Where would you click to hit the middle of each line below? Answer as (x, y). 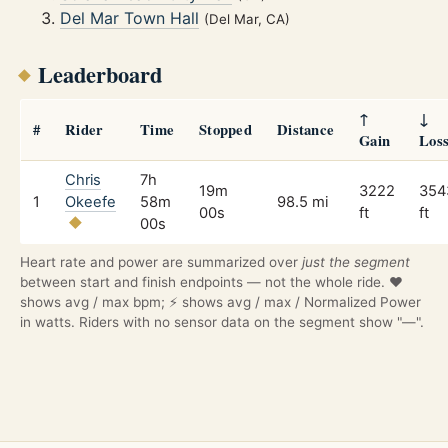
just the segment (356, 261)
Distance (306, 129)
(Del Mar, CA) (247, 19)
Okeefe (90, 201)
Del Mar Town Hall (129, 18)
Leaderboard (99, 74)
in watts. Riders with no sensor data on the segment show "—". (222, 321)
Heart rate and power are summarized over (161, 261)
